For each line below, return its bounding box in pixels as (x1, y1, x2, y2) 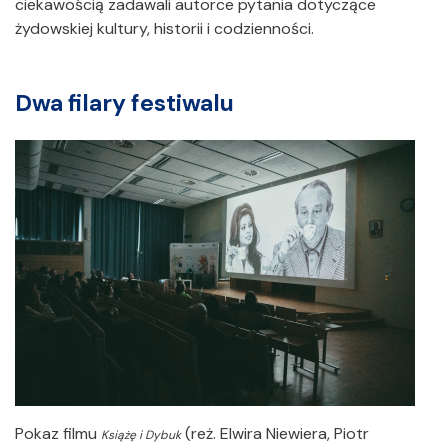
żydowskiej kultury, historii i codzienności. (15, 18, 314, 40)
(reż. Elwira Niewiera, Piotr (181, 423, 369, 445)
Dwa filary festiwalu (32, 88, 234, 119)
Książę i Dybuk (101, 427, 181, 444)
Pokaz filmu (15, 423, 101, 445)
